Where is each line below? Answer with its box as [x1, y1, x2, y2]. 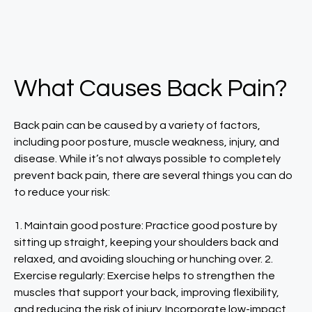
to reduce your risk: [14, 187, 110, 198]
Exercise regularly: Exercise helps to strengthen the [14, 270, 275, 281]
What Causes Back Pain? [14, 76, 288, 101]
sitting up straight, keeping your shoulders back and [14, 237, 279, 248]
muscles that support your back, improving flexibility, [14, 287, 279, 298]
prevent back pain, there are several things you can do [14, 170, 292, 181]
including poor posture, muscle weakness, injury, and [14, 136, 279, 148]
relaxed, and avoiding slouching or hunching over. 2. [14, 253, 273, 265]
